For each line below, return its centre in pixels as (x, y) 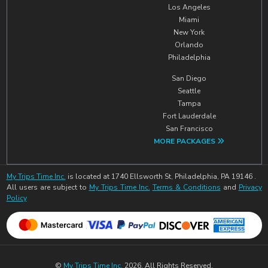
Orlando (189, 45)
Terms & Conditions (186, 187)
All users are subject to (48, 187)
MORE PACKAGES (186, 141)
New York (189, 32)
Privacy (250, 187)
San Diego (189, 78)
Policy (16, 198)
